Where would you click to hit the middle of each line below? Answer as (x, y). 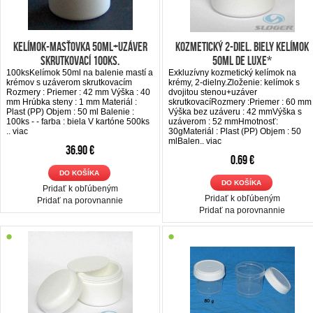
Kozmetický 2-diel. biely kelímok (242, 46)
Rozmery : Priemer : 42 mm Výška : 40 (78, 92)
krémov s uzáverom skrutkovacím (69, 82)
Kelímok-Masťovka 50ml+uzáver (80, 46)
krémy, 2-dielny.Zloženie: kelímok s (234, 82)
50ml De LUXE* (242, 60)
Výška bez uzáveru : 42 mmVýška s (235, 111)
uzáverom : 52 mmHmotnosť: (223, 121)
